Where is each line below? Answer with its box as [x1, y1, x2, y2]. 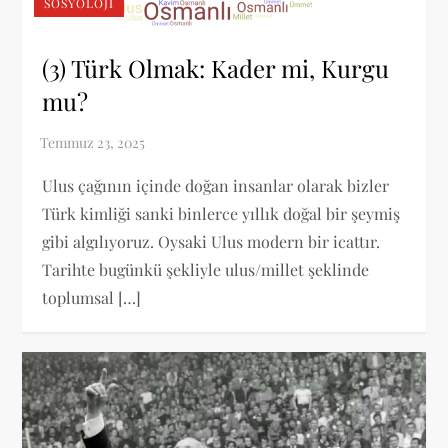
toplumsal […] [42, 287, 142, 309]
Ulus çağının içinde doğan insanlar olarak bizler [42, 175, 390, 197]
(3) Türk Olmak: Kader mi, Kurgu [42, 52, 390, 85]
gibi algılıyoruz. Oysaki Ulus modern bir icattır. [42, 231, 381, 253]
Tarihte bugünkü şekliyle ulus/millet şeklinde [42, 259, 370, 281]
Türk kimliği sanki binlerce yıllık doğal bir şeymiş [42, 203, 401, 225]
